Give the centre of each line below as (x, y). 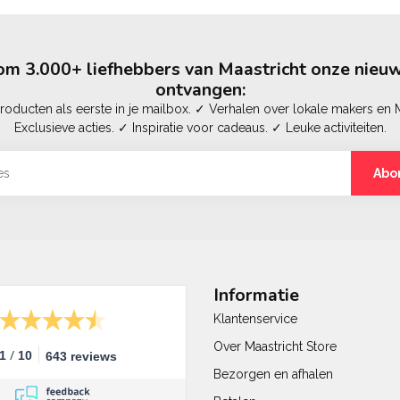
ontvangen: (200, 90)
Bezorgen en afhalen (273, 374)
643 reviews (81, 356)
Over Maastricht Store (275, 346)
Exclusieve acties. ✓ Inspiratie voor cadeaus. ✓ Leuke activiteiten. (200, 128)
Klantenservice (255, 319)
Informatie (256, 295)
